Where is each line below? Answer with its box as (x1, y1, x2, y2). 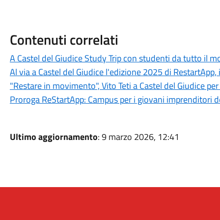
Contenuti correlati (9, 29, 118, 50)
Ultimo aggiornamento (9, 130, 98, 143)
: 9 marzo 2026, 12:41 (97, 130, 179, 143)
